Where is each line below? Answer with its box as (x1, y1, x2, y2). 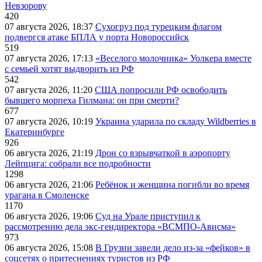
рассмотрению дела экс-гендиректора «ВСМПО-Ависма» (5, 221, 236, 232)
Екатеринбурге (5, 126, 64, 137)
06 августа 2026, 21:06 (5, 179, 95, 189)
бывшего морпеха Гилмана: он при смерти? (5, 95, 179, 105)
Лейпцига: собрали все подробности (5, 158, 151, 168)
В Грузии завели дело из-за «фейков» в (95, 242, 250, 253)
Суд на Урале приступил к (95, 211, 201, 221)
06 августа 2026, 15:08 (5, 242, 95, 253)
